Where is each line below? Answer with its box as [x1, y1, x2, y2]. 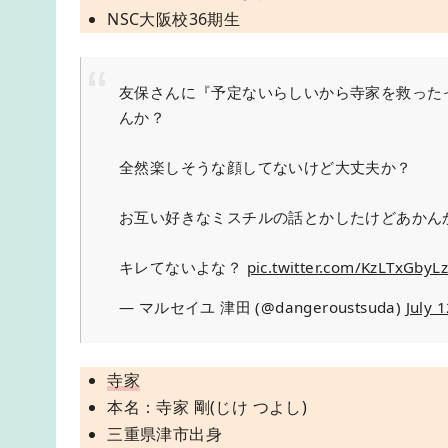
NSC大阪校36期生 [107, 8, 241, 30]
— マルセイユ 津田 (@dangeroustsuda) [119, 296, 406, 317]
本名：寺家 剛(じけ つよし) [107, 395, 308, 418]
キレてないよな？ [119, 256, 247, 277]
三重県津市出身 [107, 422, 222, 445]
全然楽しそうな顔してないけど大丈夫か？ [119, 156, 412, 177]
